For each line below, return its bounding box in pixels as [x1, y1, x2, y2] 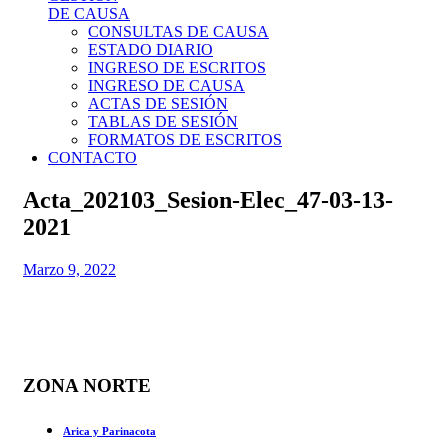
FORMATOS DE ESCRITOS [88, 131, 282, 148]
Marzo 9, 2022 [23, 260, 116, 278]
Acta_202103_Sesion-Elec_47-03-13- [23, 186, 393, 213]
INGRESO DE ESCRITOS [88, 59, 266, 76]
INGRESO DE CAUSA [88, 77, 245, 94]
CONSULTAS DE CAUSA [88, 23, 269, 40]
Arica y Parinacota [63, 425, 156, 438]
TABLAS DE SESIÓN [88, 113, 238, 130]
